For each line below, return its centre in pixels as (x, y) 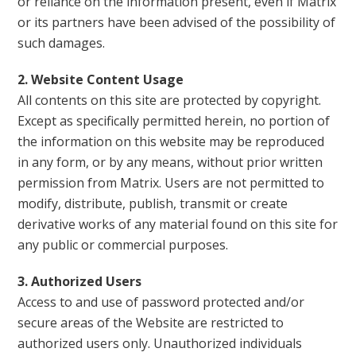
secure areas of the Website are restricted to (151, 323)
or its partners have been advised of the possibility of (177, 22)
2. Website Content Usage (101, 79)
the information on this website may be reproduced (171, 141)
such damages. (62, 43)
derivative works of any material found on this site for (178, 224)
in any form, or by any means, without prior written (170, 162)
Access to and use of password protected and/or (161, 302)
